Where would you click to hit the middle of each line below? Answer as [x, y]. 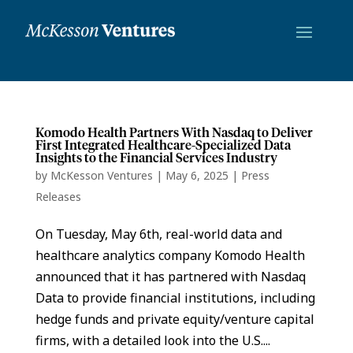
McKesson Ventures [101, 175]
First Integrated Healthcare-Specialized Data [163, 145]
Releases [58, 196]
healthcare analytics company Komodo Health [170, 255]
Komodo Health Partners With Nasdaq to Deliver [174, 133]
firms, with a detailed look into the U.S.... [152, 340]
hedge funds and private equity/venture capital [175, 319]
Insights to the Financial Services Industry [156, 158]
